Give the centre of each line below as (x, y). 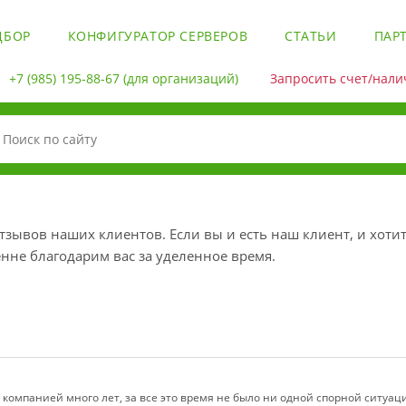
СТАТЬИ (311, 36)
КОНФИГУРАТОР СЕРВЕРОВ (158, 36)
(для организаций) (179, 78)
